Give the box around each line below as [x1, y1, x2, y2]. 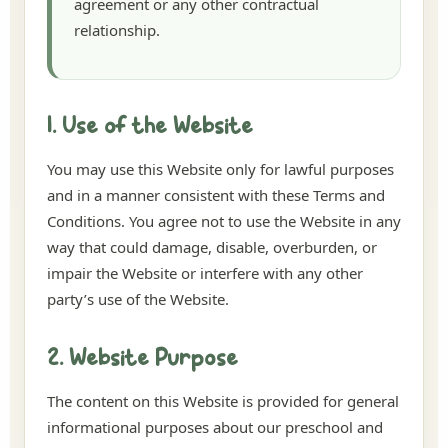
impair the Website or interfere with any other [47, 263, 363, 283]
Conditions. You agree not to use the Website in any [47, 211, 401, 231]
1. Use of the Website [47, 115, 253, 140]
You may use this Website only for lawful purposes [47, 159, 394, 179]
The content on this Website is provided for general [47, 391, 399, 411]
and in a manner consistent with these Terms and [47, 185, 385, 205]
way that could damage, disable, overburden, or [47, 237, 377, 257]
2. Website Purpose [47, 347, 238, 372]
